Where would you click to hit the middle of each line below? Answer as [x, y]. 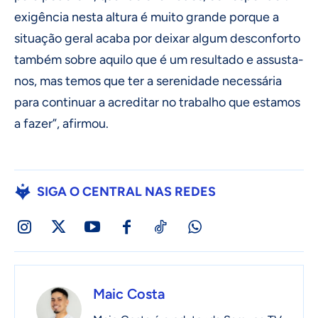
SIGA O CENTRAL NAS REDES [126, 192]
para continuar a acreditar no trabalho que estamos [157, 103]
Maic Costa [129, 294]
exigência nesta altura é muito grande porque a [147, 17]
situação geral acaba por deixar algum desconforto [157, 39]
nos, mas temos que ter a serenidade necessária [148, 81]
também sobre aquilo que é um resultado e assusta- [159, 60]
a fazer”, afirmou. [61, 124]
